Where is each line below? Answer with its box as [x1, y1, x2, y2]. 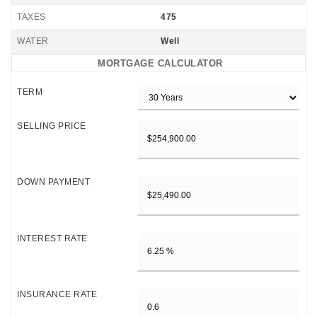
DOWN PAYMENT [17, 177, 90, 188]
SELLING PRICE [17, 121, 86, 131]
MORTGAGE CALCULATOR [98, 58, 223, 69]
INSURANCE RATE [17, 289, 97, 300]
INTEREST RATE [17, 233, 88, 243]
